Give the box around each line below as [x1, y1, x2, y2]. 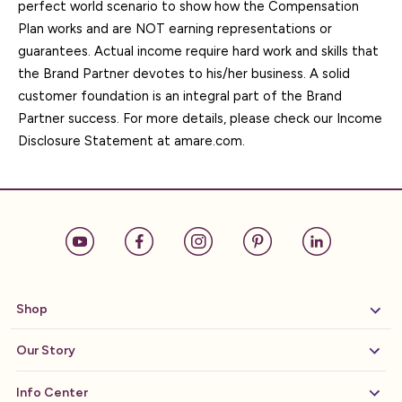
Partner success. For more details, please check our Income [18, 110, 382, 127]
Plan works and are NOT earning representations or [18, 21, 332, 37]
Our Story [16, 343, 75, 358]
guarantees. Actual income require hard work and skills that [18, 43, 379, 59]
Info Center [16, 385, 88, 400]
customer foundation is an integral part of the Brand [18, 88, 342, 104]
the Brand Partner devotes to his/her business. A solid [18, 66, 350, 82]
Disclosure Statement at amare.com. [18, 133, 245, 149]
